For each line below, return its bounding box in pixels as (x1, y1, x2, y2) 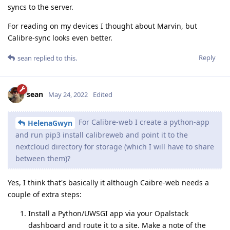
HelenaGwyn (28, 118, 72, 128)
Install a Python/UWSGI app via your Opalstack (28, 208, 188, 219)
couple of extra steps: (8, 189, 82, 200)
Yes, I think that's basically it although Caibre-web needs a (8, 178, 209, 188)
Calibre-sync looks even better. (8, 33, 112, 43)
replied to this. (32, 53, 77, 63)
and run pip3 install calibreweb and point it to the (15, 130, 188, 140)
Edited (93, 90, 112, 100)
